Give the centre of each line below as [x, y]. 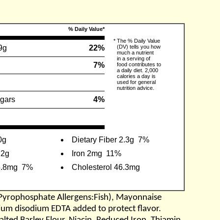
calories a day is [136, 76]
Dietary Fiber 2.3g [103, 140]
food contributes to [139, 64]
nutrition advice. [136, 88]
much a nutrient [135, 53]
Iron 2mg [87, 153]
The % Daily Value [138, 41]
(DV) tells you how [139, 47]
